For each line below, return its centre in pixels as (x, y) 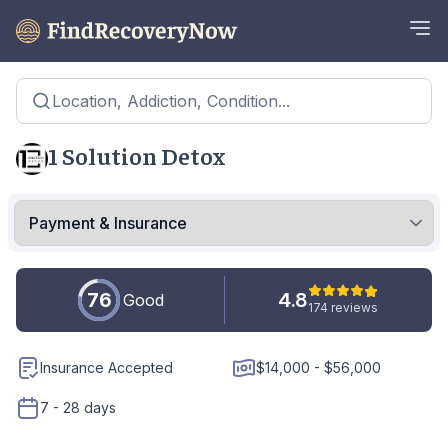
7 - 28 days (78, 407)
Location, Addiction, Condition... (171, 101)
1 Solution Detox (136, 155)
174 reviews (343, 307)
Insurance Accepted (106, 367)
